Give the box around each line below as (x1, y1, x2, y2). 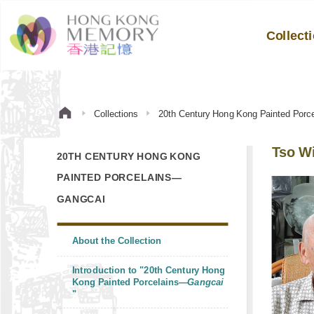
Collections (94, 108, 138, 119)
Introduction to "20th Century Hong (71, 264, 226, 275)
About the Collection (71, 235, 162, 246)
